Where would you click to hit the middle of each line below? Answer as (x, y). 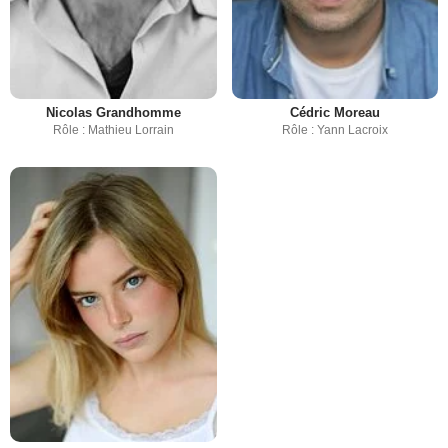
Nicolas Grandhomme (113, 112)
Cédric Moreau (334, 112)
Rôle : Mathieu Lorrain (113, 129)
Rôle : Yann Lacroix (334, 129)
